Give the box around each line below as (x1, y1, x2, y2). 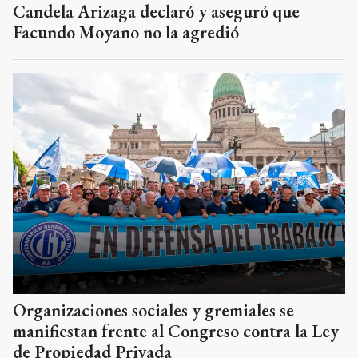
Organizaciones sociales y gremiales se (13, 298, 294, 322)
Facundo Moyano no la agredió (13, 21, 239, 45)
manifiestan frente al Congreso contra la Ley (13, 319, 339, 343)
